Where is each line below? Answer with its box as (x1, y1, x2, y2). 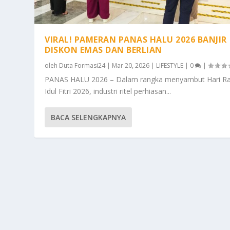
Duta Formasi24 (59, 61, 106, 70)
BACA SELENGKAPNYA (51, 112, 126, 123)
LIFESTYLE (156, 61, 184, 70)
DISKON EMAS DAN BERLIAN (45, 44, 162, 56)
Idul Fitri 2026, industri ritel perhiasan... (45, 86, 171, 97)
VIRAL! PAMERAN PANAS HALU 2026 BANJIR (45, 34, 227, 46)
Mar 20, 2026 (112, 61, 150, 70)
